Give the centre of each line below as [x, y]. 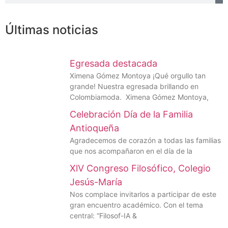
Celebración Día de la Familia [131, 115]
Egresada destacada [113, 64]
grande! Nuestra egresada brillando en [134, 87]
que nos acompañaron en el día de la [131, 151]
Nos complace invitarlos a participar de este [143, 194]
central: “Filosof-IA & [103, 216]
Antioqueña [94, 128]
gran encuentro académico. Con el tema [136, 205]
